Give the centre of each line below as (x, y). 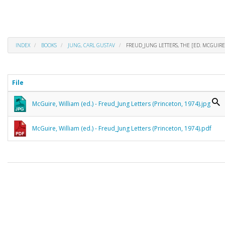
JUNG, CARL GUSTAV (91, 45)
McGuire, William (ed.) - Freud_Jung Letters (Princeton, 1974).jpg (121, 103)
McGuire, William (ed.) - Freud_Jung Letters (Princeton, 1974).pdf (122, 128)
